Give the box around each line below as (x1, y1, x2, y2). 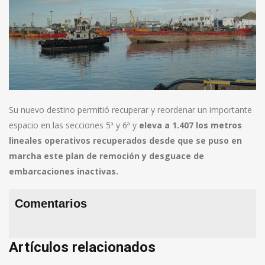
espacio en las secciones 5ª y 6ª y (9, 119, 139, 131)
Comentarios (15, 197, 87, 211)
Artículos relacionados (9, 239, 156, 256)
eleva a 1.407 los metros (139, 119, 242, 131)
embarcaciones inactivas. (9, 166, 118, 177)
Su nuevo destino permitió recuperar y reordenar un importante (9, 104, 252, 116)
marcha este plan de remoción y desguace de (9, 150, 204, 162)
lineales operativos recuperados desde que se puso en (9, 135, 242, 147)
